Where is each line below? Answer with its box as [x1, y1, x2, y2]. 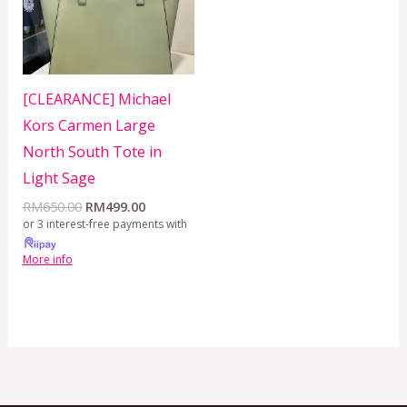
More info [22, 251, 73, 267]
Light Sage [22, 168, 95, 189]
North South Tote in [22, 142, 162, 163]
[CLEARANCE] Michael [22, 89, 171, 110]
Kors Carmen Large [22, 115, 155, 136]
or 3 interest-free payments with [22, 216, 187, 233]
